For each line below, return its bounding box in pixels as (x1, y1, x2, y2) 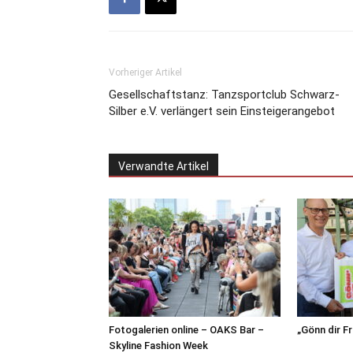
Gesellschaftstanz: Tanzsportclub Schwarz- (109, 87, 340, 102)
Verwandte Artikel (118, 159, 209, 173)
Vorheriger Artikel (109, 66, 182, 78)
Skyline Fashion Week (109, 339, 208, 351)
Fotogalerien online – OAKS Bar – (109, 323, 264, 336)
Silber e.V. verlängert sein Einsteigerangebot (109, 103, 335, 118)
